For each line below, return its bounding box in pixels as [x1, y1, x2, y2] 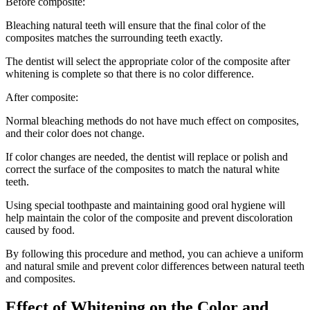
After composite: [6, 91, 78, 103]
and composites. [6, 272, 75, 284]
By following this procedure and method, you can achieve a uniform [6, 247, 303, 259]
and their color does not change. [6, 127, 145, 139]
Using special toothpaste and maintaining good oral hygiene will [6, 199, 285, 211]
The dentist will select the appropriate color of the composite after [6, 55, 290, 67]
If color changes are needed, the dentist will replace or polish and [6, 150, 288, 163]
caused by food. [6, 224, 75, 236]
